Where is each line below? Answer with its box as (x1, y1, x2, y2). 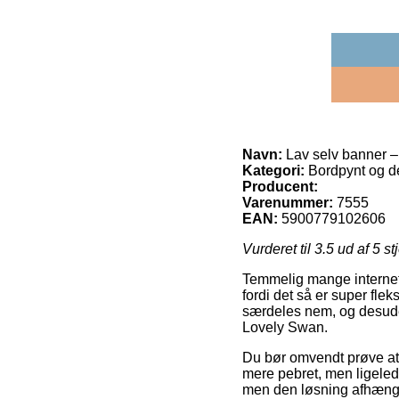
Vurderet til (242, 240, 314, 256)
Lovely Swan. (242, 319, 328, 335)
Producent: (242, 178, 318, 194)
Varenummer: (242, 194, 333, 210)
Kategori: (242, 162, 305, 178)
